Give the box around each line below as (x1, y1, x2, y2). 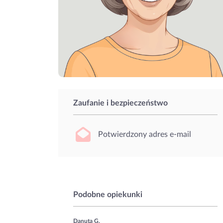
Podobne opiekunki (73, 191, 142, 199)
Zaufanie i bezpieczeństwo (73, 99, 168, 107)
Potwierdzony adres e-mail (98, 130, 191, 138)
